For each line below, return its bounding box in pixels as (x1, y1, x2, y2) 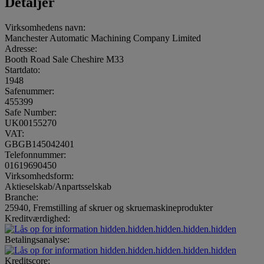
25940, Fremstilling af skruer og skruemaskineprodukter (5, 202, 213, 213)
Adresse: (5, 43, 37, 54)
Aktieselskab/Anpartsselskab (5, 181, 111, 192)
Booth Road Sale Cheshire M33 (5, 54, 124, 64)
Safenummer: (5, 85, 54, 96)
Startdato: (5, 64, 40, 75)
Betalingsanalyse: (5, 234, 70, 245)
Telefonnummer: (5, 149, 66, 160)
